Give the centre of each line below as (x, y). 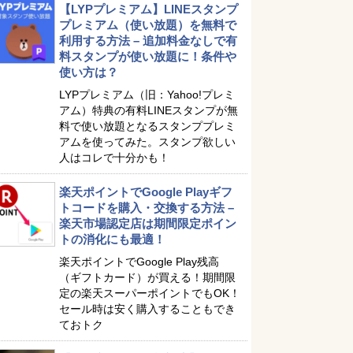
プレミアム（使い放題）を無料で (148, 25)
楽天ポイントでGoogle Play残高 (139, 262)
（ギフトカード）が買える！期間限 (147, 277)
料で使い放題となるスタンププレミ (147, 126)
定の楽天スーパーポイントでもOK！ (150, 293)
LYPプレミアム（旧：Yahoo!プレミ (147, 95)
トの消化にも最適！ (112, 239)
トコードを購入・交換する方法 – (147, 208)
